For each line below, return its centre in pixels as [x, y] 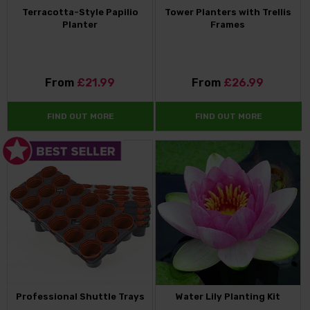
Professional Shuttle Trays [80, 297]
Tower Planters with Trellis [228, 12]
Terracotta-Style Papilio [80, 12]
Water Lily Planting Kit [228, 297]
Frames [228, 25]
